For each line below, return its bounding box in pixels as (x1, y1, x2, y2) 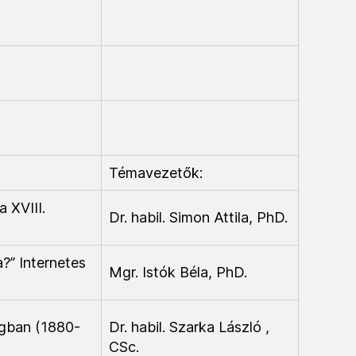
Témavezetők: (109, 164, 203, 181)
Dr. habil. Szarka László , (109, 319, 269, 335)
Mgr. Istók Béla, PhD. (109, 264, 247, 281)
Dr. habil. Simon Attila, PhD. (109, 209, 288, 226)
